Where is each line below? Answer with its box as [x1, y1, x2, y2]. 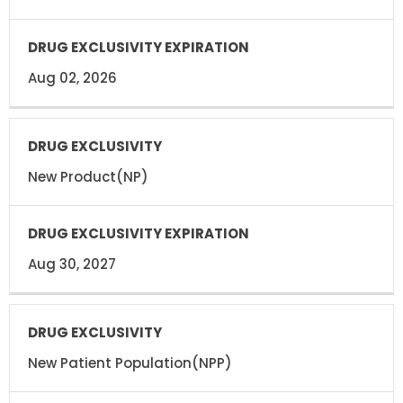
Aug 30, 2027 [28, 254, 116, 273]
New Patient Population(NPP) [28, 353, 232, 372]
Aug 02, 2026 [28, 67, 117, 87]
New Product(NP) [28, 166, 148, 186]
